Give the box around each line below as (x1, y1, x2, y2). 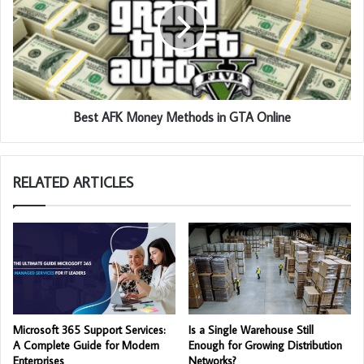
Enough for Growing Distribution (188, 338, 342, 353)
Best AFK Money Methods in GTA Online (73, 109, 291, 126)
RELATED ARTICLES (13, 173, 133, 193)
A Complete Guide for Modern (13, 338, 159, 353)
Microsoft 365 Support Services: (13, 323, 166, 338)
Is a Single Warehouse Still (188, 323, 314, 338)
